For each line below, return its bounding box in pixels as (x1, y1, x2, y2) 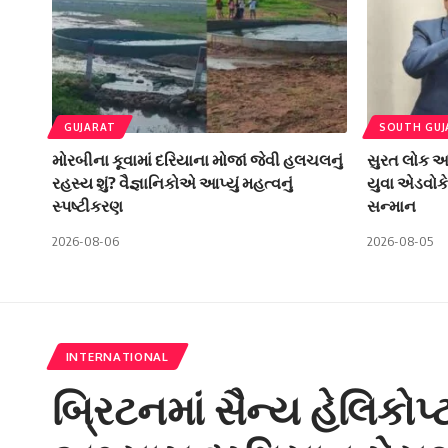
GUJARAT (64, 120, 116, 133)
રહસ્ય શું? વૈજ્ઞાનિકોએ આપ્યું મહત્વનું (52, 172, 293, 193)
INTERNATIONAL (65, 348, 169, 364)
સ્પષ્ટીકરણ (52, 195, 123, 216)
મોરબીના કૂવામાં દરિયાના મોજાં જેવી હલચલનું (52, 149, 343, 170)
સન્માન (367, 195, 416, 216)
